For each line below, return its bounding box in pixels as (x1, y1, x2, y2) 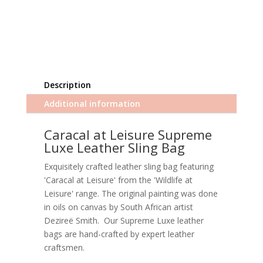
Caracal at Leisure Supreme (43, 125, 212, 143)
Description (43, 79, 91, 90)
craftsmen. (43, 241, 85, 253)
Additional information (43, 97, 140, 109)
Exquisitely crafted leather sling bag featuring (43, 160, 214, 172)
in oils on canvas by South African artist (43, 201, 193, 213)
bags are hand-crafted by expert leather (43, 228, 194, 240)
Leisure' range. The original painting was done (43, 187, 218, 199)
